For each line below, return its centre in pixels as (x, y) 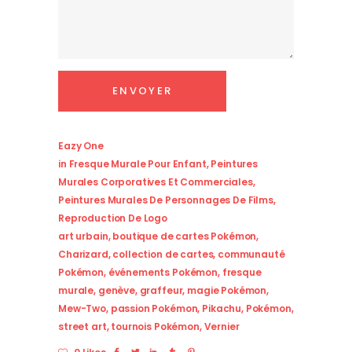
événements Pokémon (163, 273)
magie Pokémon (227, 291)
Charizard (83, 255)
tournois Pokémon (155, 327)
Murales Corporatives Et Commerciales (156, 182)
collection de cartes (163, 255)
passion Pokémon (154, 309)
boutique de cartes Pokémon (185, 236)
